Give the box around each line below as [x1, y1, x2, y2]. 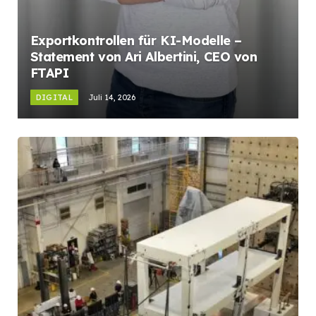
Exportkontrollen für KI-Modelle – [30, 32, 242, 49]
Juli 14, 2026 [87, 92, 135, 103]
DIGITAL [35, 92, 73, 103]
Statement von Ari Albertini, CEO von [30, 49, 257, 66]
